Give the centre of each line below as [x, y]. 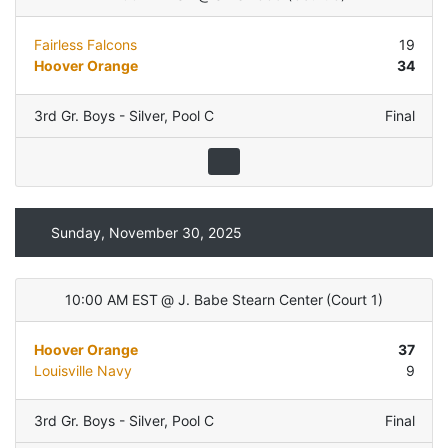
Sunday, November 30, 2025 [146, 232]
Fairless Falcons [85, 45]
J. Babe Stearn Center [250, 300]
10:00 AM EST [111, 300]
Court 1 [355, 300]
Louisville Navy [82, 371]
